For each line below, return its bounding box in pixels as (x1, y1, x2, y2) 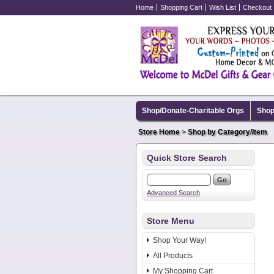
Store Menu (147, 216, 194, 226)
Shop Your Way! (153, 236, 206, 245)
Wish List (209, 4, 236, 11)
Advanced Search (147, 189, 200, 197)
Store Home (138, 128, 180, 137)
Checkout (243, 4, 272, 11)
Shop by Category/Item (188, 128, 267, 137)
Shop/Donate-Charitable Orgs (142, 106, 244, 116)
